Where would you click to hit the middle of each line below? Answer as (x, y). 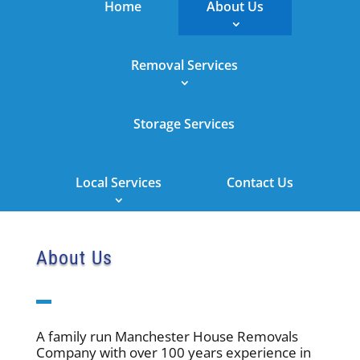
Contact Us (260, 182)
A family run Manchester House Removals (167, 336)
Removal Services (184, 65)
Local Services (118, 182)
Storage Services (184, 123)
